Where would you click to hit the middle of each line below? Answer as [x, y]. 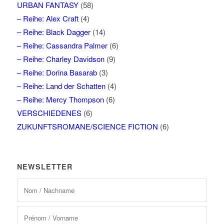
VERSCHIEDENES [49, 112]
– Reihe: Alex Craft [47, 18]
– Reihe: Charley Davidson [60, 58]
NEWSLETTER [44, 166]
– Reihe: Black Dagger [53, 31]
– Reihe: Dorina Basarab [57, 72]
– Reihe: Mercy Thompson [60, 99]
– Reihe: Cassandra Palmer [62, 45]
